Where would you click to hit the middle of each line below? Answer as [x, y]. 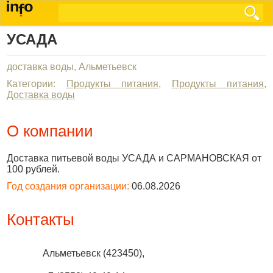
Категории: [37, 84]
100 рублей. [33, 169]
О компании [50, 131]
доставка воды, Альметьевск [72, 67]
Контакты [41, 219]
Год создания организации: [68, 186]
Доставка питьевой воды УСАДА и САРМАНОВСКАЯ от [134, 158]
